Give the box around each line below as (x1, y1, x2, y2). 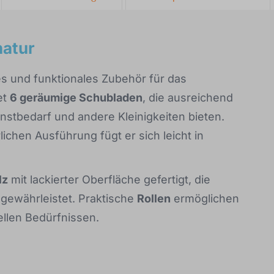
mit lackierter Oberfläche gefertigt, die (8, 173, 210, 186)
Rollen (137, 192, 171, 205)
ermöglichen (171, 192, 239, 205)
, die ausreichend (143, 91, 233, 104)
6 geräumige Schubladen (10, 91, 143, 104)
